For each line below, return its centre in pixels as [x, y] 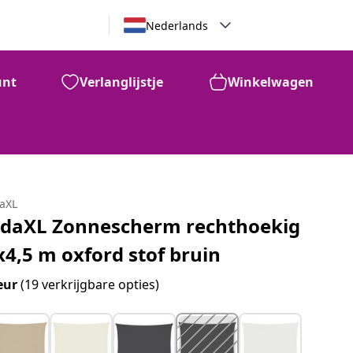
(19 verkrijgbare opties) [90, 284]
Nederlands [176, 25]
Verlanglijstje [121, 82]
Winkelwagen [271, 82]
